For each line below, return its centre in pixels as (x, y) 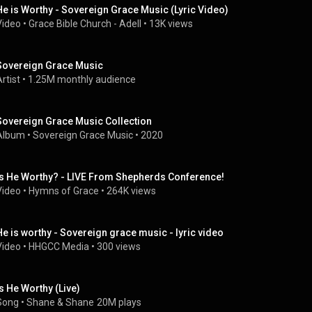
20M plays (119, 302)
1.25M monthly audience (82, 79)
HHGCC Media (59, 247)
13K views (171, 24)
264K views (131, 191)
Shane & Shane (60, 302)
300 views (119, 247)
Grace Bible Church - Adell (85, 24)
